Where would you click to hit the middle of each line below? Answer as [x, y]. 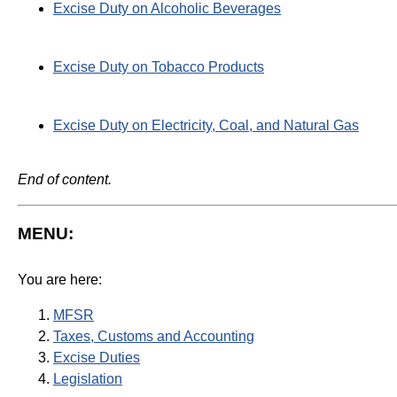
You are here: [60, 280]
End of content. [65, 179]
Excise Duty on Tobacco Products [159, 66]
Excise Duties [97, 358]
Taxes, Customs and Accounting [154, 337]
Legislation [88, 379]
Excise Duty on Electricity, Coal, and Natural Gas [206, 125]
